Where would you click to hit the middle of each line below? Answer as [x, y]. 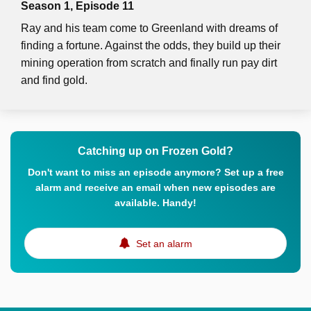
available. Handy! [155, 203]
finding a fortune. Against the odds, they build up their [151, 45]
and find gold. [54, 80]
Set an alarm [163, 244]
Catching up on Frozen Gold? [155, 151]
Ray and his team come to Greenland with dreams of [149, 28]
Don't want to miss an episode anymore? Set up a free [155, 172]
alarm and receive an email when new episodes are [155, 187]
